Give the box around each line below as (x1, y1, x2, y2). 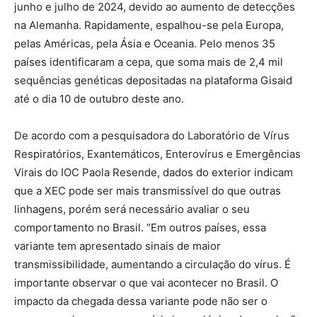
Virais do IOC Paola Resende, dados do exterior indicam (14, 166, 293, 180)
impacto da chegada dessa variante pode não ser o (14, 294, 267, 309)
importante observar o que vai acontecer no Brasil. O (14, 276, 278, 290)
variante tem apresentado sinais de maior (14, 239, 221, 253)
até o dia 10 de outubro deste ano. (14, 92, 184, 106)
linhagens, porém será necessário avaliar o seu (14, 202, 250, 217)
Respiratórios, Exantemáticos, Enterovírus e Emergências (14, 147, 301, 161)
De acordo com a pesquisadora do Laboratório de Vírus (14, 129, 289, 143)
